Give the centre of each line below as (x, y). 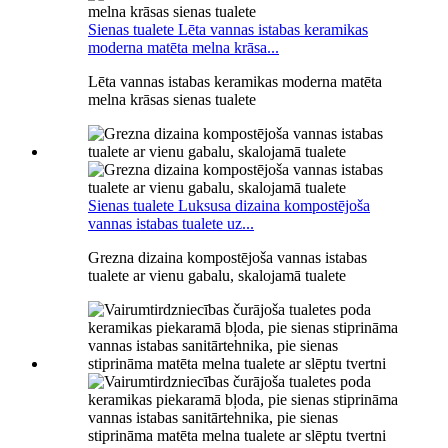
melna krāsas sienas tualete (172, 99)
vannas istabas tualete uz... (171, 223)
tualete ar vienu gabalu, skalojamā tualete (217, 275)
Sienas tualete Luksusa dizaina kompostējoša (229, 205)
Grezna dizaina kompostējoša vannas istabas (227, 257)
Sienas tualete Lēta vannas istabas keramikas (228, 29)
